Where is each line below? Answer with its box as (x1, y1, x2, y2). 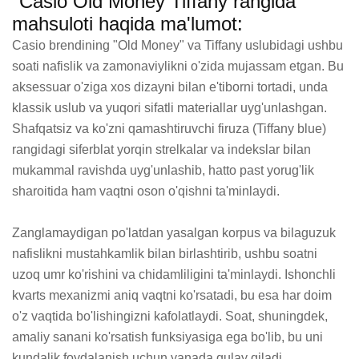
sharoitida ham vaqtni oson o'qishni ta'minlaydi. (12, 184, 280, 198)
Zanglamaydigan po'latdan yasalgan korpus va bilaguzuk (12, 225, 336, 240)
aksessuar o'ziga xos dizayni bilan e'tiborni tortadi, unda (12, 79, 328, 94)
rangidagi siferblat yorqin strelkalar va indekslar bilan (12, 142, 311, 156)
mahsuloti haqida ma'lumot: (12, 12, 243, 34)
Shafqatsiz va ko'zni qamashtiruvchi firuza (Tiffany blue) (12, 121, 326, 135)
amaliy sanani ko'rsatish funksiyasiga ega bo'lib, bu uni (12, 329, 323, 344)
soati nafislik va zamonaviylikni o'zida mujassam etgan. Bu (12, 58, 344, 73)
